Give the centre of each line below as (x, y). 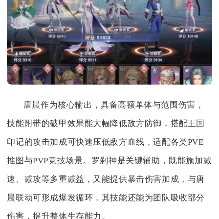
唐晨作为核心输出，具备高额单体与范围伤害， (114, 105)
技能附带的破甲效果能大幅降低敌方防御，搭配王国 (106, 124)
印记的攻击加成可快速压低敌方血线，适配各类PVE (105, 142)
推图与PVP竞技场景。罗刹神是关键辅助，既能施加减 (109, 161)
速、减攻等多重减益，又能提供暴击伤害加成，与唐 (106, 179)
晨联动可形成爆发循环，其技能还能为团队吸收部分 (106, 198)
